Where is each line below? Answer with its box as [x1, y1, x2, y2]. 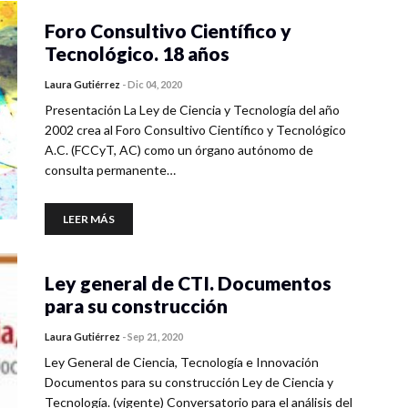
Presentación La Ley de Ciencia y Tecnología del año [45, 102, 340, 117]
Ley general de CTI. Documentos [45, 271, 331, 294]
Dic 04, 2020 [127, 78, 182, 90]
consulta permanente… [45, 162, 176, 178]
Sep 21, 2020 [127, 331, 183, 342]
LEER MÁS [63, 212, 115, 226]
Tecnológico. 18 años [45, 42, 229, 65]
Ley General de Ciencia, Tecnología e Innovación [45, 354, 319, 370]
